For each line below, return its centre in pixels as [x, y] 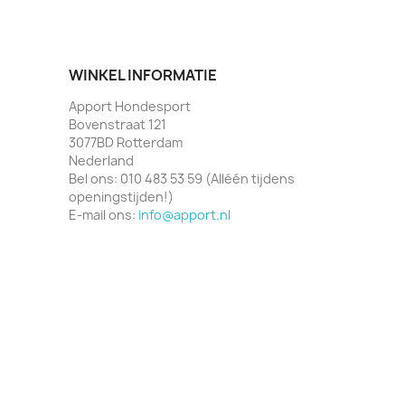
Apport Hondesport [130, 107]
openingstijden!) [121, 197]
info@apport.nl [184, 215]
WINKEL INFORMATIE [143, 75]
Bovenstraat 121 [118, 125]
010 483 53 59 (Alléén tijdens [207, 179]
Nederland [101, 161]
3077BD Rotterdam [126, 143]
